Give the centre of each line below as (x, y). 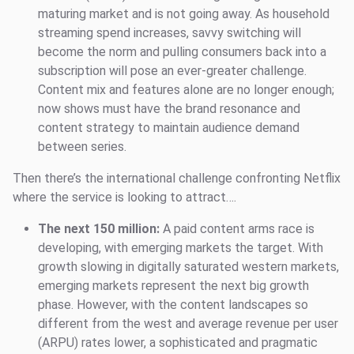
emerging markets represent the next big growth (173, 285)
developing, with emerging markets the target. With (181, 247)
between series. (84, 146)
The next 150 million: (100, 228)
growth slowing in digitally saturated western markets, (188, 266)
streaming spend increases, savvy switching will (169, 32)
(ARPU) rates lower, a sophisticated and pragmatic (178, 342)
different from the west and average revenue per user (188, 323)
